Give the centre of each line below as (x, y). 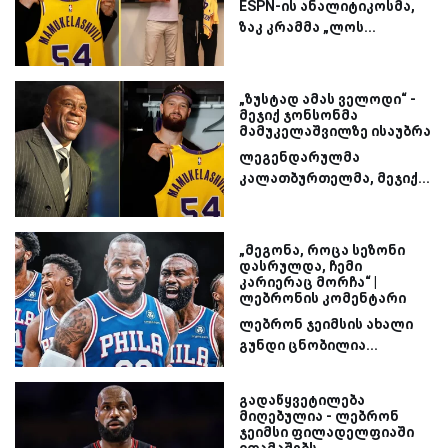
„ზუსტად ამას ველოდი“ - (327, 99)
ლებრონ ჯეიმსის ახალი (326, 323)
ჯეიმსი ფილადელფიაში (326, 432)
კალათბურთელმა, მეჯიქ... (334, 178)
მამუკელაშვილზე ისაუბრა (335, 131)
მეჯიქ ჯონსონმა (298, 115)
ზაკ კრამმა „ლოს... (307, 27)
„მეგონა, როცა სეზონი (322, 249)
